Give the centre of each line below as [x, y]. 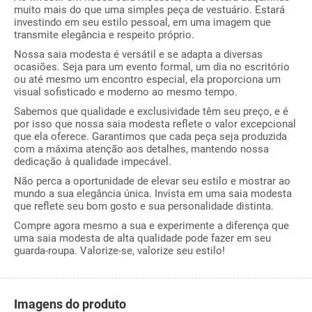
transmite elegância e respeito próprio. [104, 35]
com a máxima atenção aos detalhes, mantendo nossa [141, 149]
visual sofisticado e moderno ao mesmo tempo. [126, 92]
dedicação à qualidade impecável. [93, 162]
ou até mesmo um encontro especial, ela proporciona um [147, 79]
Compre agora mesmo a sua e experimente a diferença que [151, 226]
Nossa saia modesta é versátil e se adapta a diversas [138, 54]
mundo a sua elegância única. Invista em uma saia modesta [153, 194]
